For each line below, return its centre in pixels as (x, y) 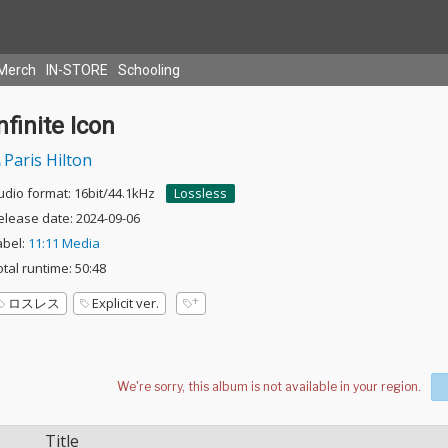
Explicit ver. (125, 303)
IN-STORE (77, 70)
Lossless (200, 193)
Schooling (149, 70)
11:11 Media (63, 243)
